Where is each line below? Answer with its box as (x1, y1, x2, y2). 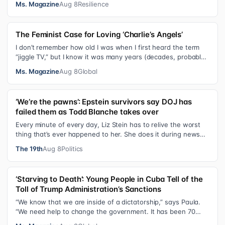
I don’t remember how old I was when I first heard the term (16, 43, 200, 52)
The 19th (16, 145, 43, 153)
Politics (61, 145, 83, 153)
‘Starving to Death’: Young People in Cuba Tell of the (16, 174, 203, 184)
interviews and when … (16, 140, 89, 148)
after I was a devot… (16, 62, 81, 71)
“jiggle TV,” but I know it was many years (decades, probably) (16, 53, 207, 61)
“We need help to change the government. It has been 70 (16, 207, 195, 216)
